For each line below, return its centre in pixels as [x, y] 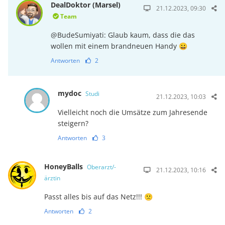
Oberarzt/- [101, 167]
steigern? [73, 123]
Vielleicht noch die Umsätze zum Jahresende [132, 112]
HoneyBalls [64, 166]
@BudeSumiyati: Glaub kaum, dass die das [123, 35]
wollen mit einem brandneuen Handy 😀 [119, 46]
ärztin [52, 178]
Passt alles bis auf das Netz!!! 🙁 [98, 196]
